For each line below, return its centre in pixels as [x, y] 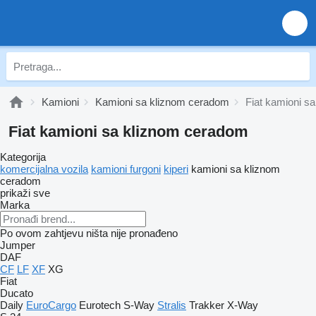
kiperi [176, 169]
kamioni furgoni [126, 169]
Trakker [207, 305]
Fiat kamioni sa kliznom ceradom [128, 132]
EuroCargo [51, 305]
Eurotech [100, 305]
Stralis [172, 305]
